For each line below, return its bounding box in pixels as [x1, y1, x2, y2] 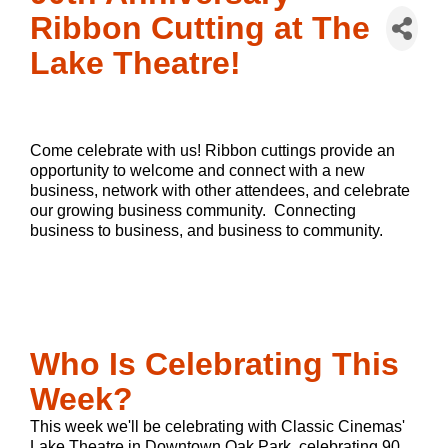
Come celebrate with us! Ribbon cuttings [30, 142, 320, 160]
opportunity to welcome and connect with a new [30, 162, 365, 180]
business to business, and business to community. [30, 222, 387, 240]
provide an [320, 142, 395, 160]
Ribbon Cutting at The [30, 10, 370, 47]
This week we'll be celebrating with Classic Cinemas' [30, 418, 405, 436]
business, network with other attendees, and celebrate [30, 182, 410, 200]
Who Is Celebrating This [30, 346, 399, 383]
